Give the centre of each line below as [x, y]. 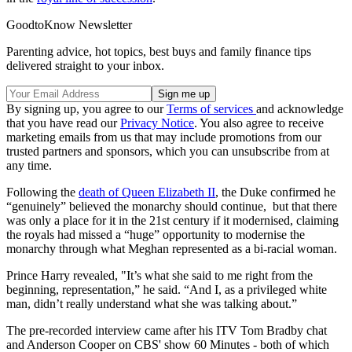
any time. [29, 165]
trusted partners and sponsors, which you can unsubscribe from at [168, 151]
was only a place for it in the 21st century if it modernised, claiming [172, 220]
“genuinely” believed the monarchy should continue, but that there [172, 206]
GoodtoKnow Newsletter [69, 24]
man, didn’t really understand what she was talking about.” [152, 303]
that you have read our [63, 123]
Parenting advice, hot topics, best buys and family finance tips [159, 51]
